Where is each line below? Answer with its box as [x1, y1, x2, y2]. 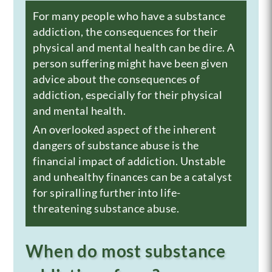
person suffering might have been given [33, 56, 228, 70]
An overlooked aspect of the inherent [33, 122, 217, 136]
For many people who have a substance [33, 8, 226, 22]
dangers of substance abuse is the [33, 138, 199, 152]
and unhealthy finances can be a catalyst [33, 169, 233, 183]
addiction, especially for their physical [33, 87, 223, 101]
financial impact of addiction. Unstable [33, 154, 226, 168]
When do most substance [25, 240, 226, 261]
